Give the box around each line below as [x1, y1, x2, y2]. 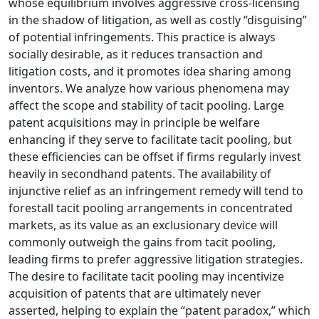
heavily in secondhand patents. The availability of [9, 165, 271, 182]
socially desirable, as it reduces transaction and [9, 46, 263, 62]
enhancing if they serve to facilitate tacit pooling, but [9, 131, 292, 147]
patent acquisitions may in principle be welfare [9, 114, 260, 130]
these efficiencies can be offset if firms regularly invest [9, 148, 301, 164]
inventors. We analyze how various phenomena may [9, 80, 289, 96]
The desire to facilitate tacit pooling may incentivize [9, 268, 284, 284]
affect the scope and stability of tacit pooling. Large [9, 97, 284, 113]
